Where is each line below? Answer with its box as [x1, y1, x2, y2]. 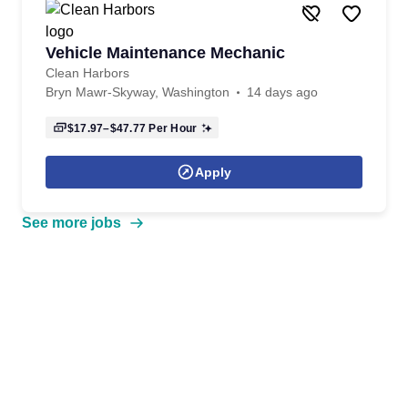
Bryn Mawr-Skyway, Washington [46, 85, 229, 99]
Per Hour [146, 122, 198, 135]
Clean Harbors [46, 66, 129, 80]
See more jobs [22, 215, 121, 230]
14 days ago [247, 85, 318, 99]
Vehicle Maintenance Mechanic [46, 44, 285, 62]
